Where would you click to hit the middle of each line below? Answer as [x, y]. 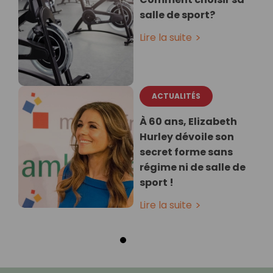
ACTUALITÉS [176, 96]
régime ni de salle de [193, 168]
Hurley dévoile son [187, 137]
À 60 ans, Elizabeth [188, 122]
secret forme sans [186, 152]
